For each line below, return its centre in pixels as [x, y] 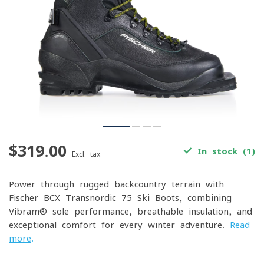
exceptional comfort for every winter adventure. [119, 225]
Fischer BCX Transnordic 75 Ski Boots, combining [120, 198]
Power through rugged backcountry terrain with [116, 184]
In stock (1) [224, 151]
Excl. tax [86, 154]
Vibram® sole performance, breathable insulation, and [131, 211]
